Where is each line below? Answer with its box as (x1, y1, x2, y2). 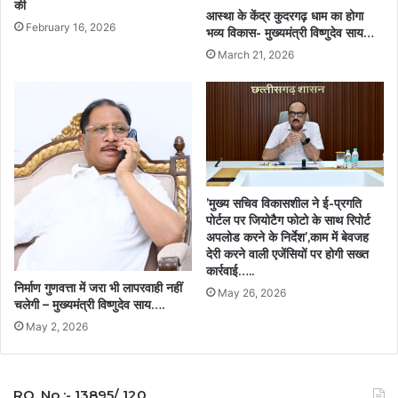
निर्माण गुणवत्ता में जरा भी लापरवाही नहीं (14, 280, 182, 297)
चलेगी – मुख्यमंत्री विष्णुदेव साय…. (14, 297, 164, 314)
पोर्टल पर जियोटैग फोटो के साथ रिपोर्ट (206, 212, 370, 229)
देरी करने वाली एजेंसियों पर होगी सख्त (206, 246, 369, 263)
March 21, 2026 (218, 47, 294, 61)
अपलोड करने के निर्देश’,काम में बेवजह (206, 229, 369, 246)
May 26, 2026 (218, 286, 286, 300)
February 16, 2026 (26, 20, 115, 34)
